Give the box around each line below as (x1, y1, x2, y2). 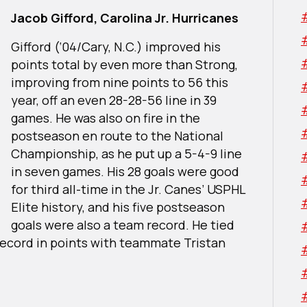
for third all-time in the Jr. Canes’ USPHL (11, 180, 245, 197)
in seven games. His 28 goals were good (11, 162, 239, 180)
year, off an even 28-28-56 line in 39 (11, 91, 217, 108)
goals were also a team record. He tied (11, 216, 234, 233)
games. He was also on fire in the (11, 109, 200, 126)
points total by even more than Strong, (11, 56, 238, 73)
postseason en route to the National (11, 127, 223, 144)
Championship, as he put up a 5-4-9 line (11, 145, 242, 162)
